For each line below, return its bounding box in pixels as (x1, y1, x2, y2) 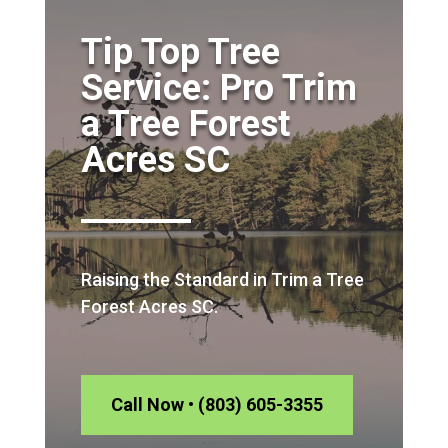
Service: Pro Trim (80, 66, 357, 109)
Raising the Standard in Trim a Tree (80, 268, 364, 290)
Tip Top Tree (80, 30, 280, 73)
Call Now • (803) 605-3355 (110, 393, 323, 415)
